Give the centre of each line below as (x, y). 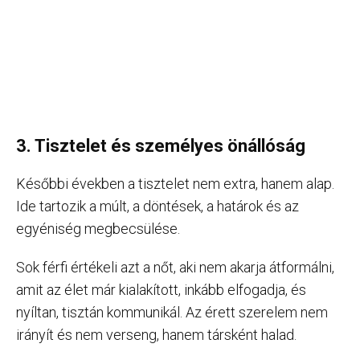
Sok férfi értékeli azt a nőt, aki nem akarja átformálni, (175, 267)
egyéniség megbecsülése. (98, 228)
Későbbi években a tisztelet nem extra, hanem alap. (175, 183)
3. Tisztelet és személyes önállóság (161, 145)
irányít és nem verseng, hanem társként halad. (156, 334)
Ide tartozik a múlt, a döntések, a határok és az (157, 206)
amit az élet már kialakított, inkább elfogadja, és (161, 289)
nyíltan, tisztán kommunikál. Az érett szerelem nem (172, 312)
